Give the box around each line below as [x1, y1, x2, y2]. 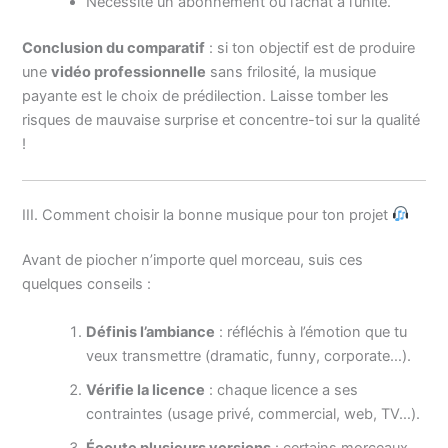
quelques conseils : [22, 275, 152, 294]
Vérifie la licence [86, 380, 206, 399]
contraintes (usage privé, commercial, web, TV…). [86, 404, 421, 423]
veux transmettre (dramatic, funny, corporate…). [86, 346, 412, 365]
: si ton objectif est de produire [205, 39, 416, 58]
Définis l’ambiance [86, 322, 216, 341]
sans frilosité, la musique [206, 63, 377, 82]
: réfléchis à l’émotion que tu [215, 322, 408, 341]
